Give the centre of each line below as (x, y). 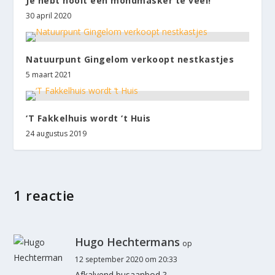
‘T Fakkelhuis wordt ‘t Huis (88, 118)
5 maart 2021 (49, 75)
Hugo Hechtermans (128, 242)
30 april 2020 (49, 16)
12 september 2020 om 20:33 (126, 260)
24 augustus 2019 (56, 134)
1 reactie (44, 196)
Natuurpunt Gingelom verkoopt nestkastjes (130, 60)
